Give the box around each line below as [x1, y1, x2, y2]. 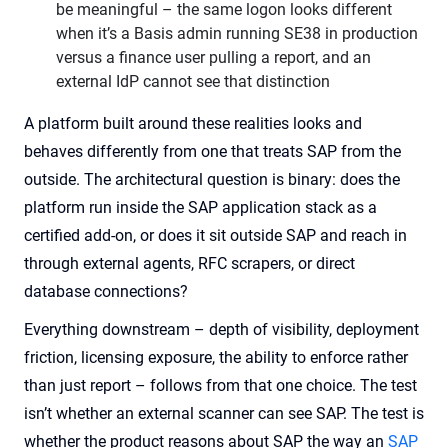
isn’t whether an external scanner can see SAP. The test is [24, 404, 424, 423]
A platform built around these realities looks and [24, 114, 362, 133]
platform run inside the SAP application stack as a [24, 198, 377, 217]
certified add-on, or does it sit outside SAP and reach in [24, 226, 407, 245]
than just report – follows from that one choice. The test [24, 376, 417, 395]
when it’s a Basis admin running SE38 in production [56, 24, 418, 43]
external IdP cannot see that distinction [56, 72, 330, 91]
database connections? [24, 282, 188, 301]
